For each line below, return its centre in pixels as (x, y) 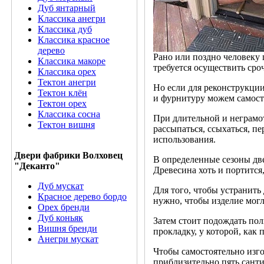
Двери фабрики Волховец (68, 155)
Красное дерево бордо (82, 197)
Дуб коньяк (60, 218)
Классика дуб (65, 29)
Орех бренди (64, 207)
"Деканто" (37, 166)
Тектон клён (62, 93)
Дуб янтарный (67, 8)
